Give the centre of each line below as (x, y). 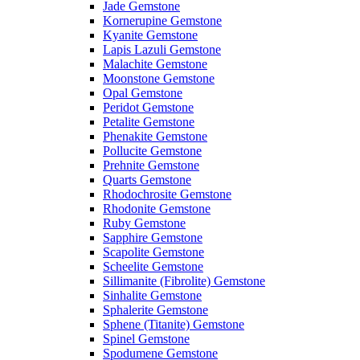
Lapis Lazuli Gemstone (162, 50)
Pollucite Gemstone (152, 151)
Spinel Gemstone (146, 339)
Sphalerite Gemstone (155, 310)
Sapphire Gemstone (153, 238)
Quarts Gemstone (147, 180)
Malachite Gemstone (155, 64)
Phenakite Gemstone (155, 137)
